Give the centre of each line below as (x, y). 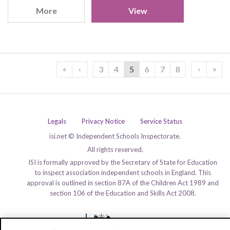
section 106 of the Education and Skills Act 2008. (123, 193)
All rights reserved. (115, 149)
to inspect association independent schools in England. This (123, 172)
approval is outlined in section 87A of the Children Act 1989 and (123, 183)
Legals (57, 121)
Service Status (161, 121)
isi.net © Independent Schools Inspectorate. (115, 136)
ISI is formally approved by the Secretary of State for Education (123, 162)
